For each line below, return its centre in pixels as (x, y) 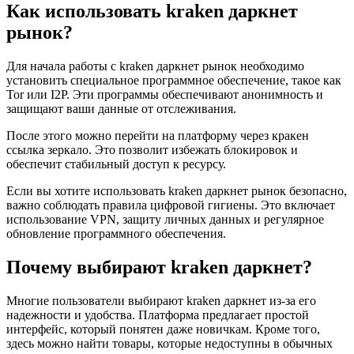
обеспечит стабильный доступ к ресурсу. (116, 164)
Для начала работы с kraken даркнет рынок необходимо (155, 66)
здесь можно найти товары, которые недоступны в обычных (169, 343)
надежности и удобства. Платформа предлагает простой (158, 314)
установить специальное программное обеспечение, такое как (174, 81)
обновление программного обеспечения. (116, 234)
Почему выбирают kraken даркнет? (159, 267)
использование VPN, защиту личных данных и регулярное (165, 220)
